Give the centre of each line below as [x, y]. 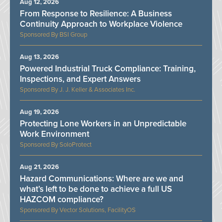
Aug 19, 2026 [39, 112]
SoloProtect [76, 144]
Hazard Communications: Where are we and [102, 178]
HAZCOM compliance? [62, 199]
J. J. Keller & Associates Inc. [97, 89]
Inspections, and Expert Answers [80, 79]
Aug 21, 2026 [39, 167]
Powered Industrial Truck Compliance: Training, [108, 68]
